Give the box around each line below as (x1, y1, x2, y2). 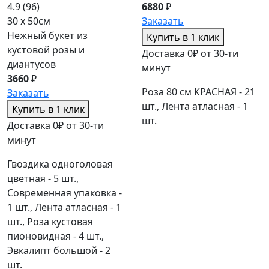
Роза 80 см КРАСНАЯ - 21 (142, 85, 255, 99)
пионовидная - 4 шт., (7, 229, 104, 243)
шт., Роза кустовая (7, 215, 93, 229)
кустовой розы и (7, 43, 85, 57)
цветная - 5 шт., (7, 172, 79, 186)
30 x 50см (7, 14, 50, 28)
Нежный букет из (7, 29, 88, 43)
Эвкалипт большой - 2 (7, 244, 110, 258)
